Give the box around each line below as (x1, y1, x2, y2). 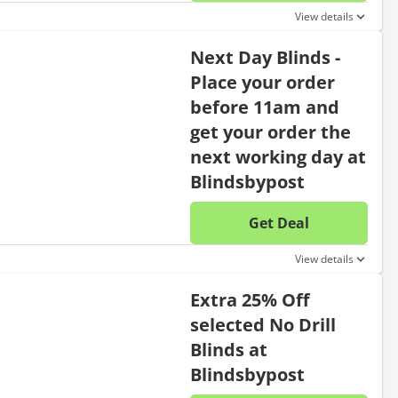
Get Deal (249, 213, 309, 233)
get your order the (190, 120, 351, 144)
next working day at (190, 145, 366, 169)
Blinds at (190, 338, 267, 362)
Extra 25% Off (190, 288, 309, 312)
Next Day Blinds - (190, 45, 340, 69)
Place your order (190, 70, 335, 94)
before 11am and (190, 95, 339, 119)
